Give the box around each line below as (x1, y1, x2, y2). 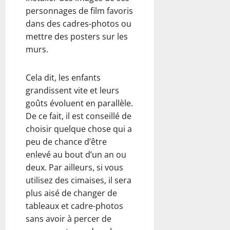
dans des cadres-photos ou (26, 17, 131, 29)
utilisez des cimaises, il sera (26, 174, 131, 186)
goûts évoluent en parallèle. (26, 97, 133, 109)
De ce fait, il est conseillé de (26, 110, 131, 122)
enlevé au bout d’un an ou (26, 148, 126, 160)
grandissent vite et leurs (26, 84, 119, 96)
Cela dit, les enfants (26, 71, 101, 83)
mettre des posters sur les (26, 30, 128, 42)
